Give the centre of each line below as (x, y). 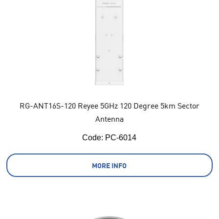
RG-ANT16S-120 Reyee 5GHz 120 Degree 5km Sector (109, 106)
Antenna (109, 119)
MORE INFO (109, 165)
